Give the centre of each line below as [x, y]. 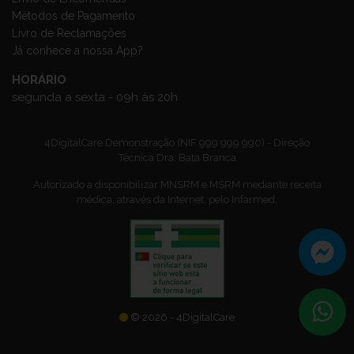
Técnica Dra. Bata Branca [177, 158]
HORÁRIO [39, 79]
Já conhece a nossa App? [77, 50]
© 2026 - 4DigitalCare [183, 318]
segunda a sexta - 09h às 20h [95, 97]
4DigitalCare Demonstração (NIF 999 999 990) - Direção [177, 143]
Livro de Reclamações [69, 33]
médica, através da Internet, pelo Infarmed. [177, 200]
